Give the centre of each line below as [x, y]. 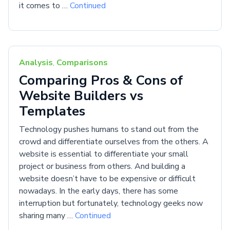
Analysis [36, 62]
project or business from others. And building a [102, 166]
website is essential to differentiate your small [104, 154]
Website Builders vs [81, 95]
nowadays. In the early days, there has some [99, 191]
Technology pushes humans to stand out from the [109, 129]
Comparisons [82, 62]
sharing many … [47, 215]
